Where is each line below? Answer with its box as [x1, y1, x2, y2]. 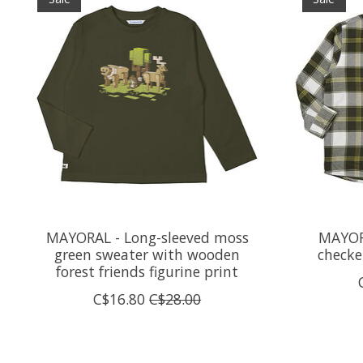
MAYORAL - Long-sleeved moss [45, 228, 249, 248]
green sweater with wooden [54, 245, 241, 265]
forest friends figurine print [56, 262, 239, 282]
